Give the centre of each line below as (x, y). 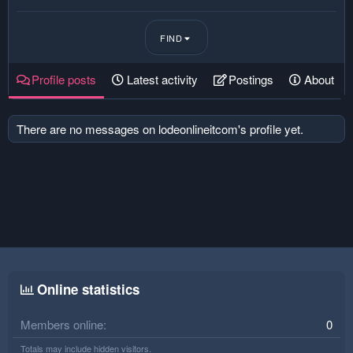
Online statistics (88, 289)
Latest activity (162, 79)
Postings (251, 79)
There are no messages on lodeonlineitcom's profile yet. (160, 129)
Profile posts (64, 79)
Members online (62, 324)
